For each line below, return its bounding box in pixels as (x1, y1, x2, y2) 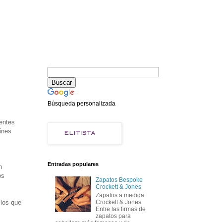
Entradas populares (48, 161, 99, 167)
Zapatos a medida (95, 191, 144, 199)
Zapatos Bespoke (95, 176, 143, 184)
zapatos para (95, 212, 131, 220)
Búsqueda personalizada (48, 100, 115, 107)
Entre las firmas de (95, 205, 146, 213)
